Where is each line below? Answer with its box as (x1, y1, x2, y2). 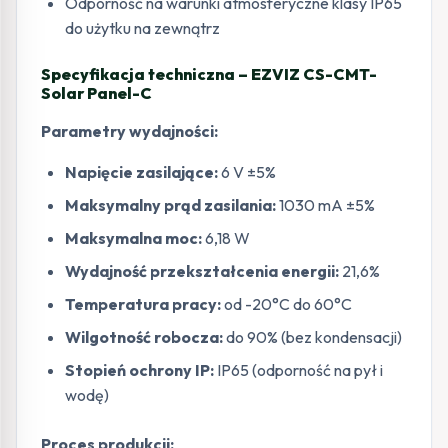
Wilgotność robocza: (65, 327, 223, 347)
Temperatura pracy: (65, 294, 221, 314)
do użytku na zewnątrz (65, 18, 220, 38)
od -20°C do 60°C (221, 294, 352, 314)
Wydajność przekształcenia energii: (65, 261, 339, 281)
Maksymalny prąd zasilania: (65, 195, 276, 215)
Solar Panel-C (41, 83, 152, 103)
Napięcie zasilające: (65, 162, 218, 182)
